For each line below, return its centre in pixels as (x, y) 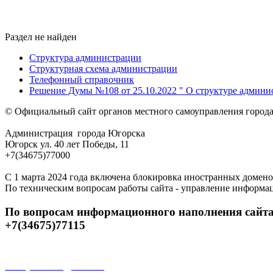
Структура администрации (85, 57)
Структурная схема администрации (103, 68)
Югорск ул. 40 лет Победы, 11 (67, 144)
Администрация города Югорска (75, 133)
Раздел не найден (41, 37)
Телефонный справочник (82, 79)
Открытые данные (55, 265)
